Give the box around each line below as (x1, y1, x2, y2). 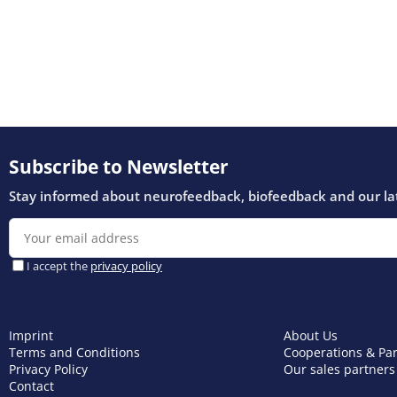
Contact (9, 378, 54, 395)
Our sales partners (283, 361, 395, 378)
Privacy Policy (9, 361, 88, 378)
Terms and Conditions (9, 344, 140, 362)
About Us (283, 327, 338, 345)
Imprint (9, 327, 53, 345)
